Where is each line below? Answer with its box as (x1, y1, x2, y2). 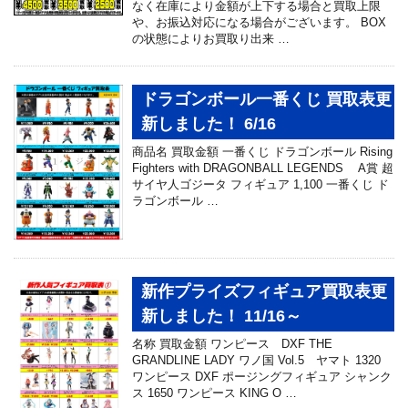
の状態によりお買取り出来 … (132, 31, 290, 46)
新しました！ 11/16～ (141, 306, 301, 325)
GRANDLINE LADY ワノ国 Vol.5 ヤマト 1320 (132, 352, 381, 367)
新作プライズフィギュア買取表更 (141, 281, 387, 301)
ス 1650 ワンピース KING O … (132, 385, 297, 400)
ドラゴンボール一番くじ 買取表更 (141, 89, 392, 108)
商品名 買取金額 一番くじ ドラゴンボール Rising (132, 144, 393, 158)
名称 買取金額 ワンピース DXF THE (132, 336, 332, 351)
